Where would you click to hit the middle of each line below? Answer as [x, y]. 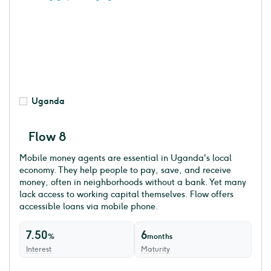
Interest [39, 250]
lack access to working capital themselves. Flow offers [126, 195]
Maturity [155, 250]
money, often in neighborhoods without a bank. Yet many [133, 183]
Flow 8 [47, 137]
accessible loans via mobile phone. [89, 207]
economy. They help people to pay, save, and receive [125, 171]
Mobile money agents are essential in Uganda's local [126, 158]
